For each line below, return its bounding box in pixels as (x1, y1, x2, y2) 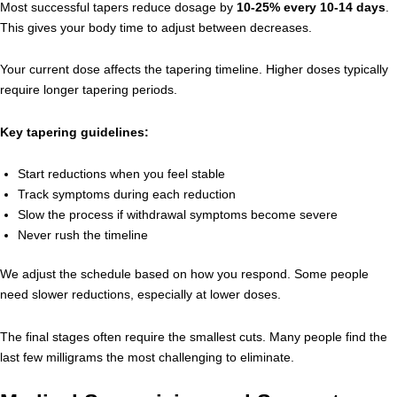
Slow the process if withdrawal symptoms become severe (18, 207, 338, 222)
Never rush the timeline (18, 228, 148, 242)
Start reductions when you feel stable (18, 167, 225, 181)
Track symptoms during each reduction (18, 187, 236, 201)
